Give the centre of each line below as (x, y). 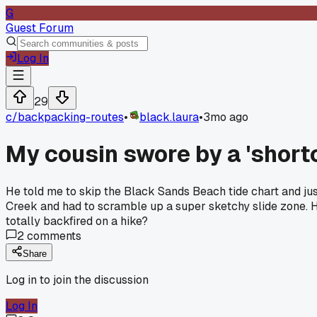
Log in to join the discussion (77, 279)
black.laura (169, 117)
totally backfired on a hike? (77, 221)
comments (53, 236)
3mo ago (226, 117)
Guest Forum (40, 28)
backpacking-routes (71, 117)
